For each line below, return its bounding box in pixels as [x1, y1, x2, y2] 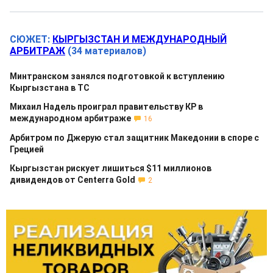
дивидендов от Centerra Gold [10, 175, 135, 185]
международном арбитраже [10, 113, 131, 123]
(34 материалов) [68, 45, 146, 57]
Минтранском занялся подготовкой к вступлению [10, 71, 225, 81]
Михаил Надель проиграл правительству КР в [10, 102, 203, 112]
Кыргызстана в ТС [10, 83, 90, 93]
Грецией [10, 144, 44, 154]
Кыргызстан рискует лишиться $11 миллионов [10, 163, 211, 173]
